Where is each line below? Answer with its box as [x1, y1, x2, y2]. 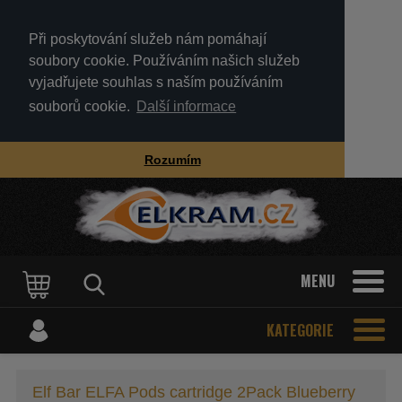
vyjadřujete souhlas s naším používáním [29, 74, 283, 90]
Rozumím [144, 153, 201, 168]
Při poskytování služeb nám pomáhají [29, 31, 267, 47]
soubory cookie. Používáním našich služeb [29, 53, 300, 68]
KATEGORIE [267, 319, 334, 341]
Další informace [136, 99, 237, 115]
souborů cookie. [29, 99, 134, 115]
